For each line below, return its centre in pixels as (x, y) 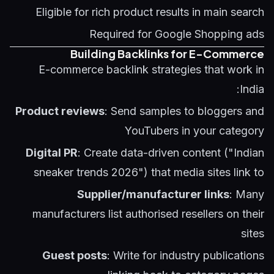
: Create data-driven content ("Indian (171, 153)
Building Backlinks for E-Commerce (167, 54)
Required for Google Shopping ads (177, 34)
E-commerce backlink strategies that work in (151, 69)
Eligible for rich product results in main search (150, 12)
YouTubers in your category (194, 131)
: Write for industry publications (186, 255)
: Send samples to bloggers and (184, 111)
